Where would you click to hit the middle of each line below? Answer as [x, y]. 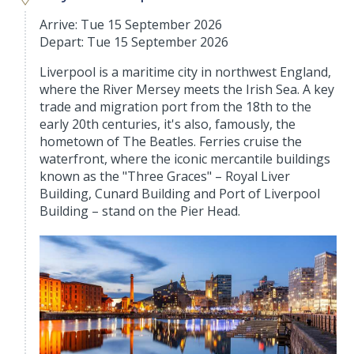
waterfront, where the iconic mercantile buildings [185, 159]
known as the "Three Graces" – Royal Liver [165, 176]
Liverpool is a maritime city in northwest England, [186, 72]
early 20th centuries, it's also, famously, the [168, 124]
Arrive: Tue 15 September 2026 [131, 24]
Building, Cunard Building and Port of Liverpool [180, 194]
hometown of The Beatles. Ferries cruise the [171, 141]
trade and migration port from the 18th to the [176, 107]
